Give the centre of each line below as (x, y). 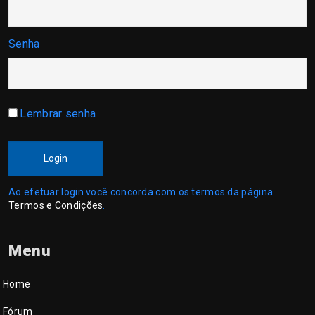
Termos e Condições (56, 205)
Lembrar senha (58, 114)
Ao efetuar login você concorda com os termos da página (141, 192)
